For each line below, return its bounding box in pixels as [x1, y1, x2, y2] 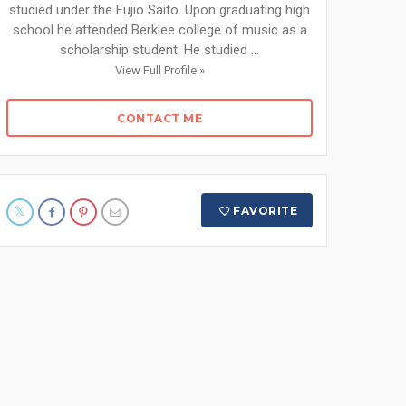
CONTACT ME [117, 111, 202, 125]
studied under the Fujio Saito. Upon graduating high [9, 2, 310, 18]
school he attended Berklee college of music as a [12, 22, 307, 38]
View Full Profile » [114, 63, 205, 77]
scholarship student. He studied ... [60, 42, 259, 58]
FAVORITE [233, 204, 298, 217]
